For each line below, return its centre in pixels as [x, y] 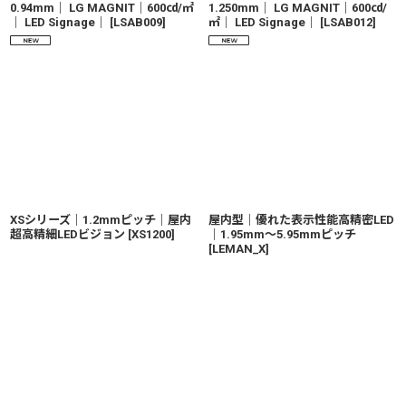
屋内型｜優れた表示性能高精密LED [301, 220]
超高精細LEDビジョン [68, 234]
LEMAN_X [239, 249]
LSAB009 [138, 22]
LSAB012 [348, 22]
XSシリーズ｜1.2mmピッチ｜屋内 [101, 220]
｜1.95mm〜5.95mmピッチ [282, 234]
